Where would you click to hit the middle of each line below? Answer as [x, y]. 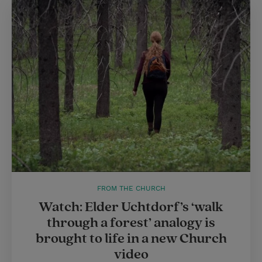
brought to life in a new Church [131, 239]
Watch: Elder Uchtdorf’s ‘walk [131, 207]
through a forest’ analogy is [131, 223]
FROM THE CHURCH [131, 188]
